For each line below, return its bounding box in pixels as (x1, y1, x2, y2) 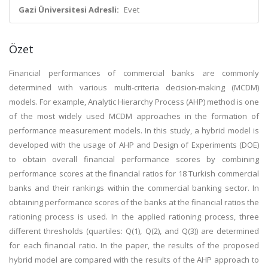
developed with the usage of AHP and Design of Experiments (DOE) (9, 139, 259, 150)
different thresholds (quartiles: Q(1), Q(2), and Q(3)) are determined (9, 226, 259, 236)
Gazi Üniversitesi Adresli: (19, 4, 119, 15)
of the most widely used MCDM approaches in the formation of (9, 111, 259, 121)
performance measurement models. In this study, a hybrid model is (9, 125, 259, 136)
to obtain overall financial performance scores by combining (9, 154, 259, 165)
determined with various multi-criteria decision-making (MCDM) (9, 82, 259, 93)
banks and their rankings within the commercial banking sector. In (9, 182, 259, 193)
